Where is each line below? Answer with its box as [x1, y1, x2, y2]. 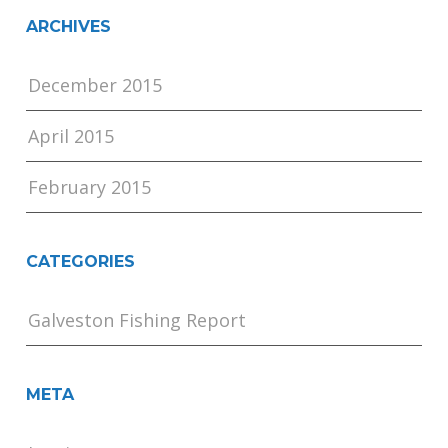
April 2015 [28, 124, 115, 149]
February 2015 [28, 175, 152, 200]
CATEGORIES [26, 252, 136, 272]
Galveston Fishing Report [28, 308, 247, 333]
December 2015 [28, 73, 163, 98]
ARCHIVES [26, 17, 112, 37]
